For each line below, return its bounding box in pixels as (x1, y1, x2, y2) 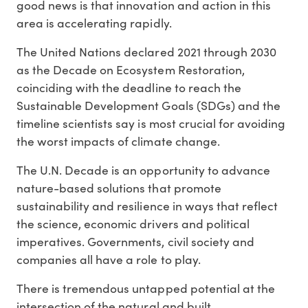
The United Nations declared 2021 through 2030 (16, 43, 276, 60)
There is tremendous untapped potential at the (16, 280, 275, 297)
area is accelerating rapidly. (16, 14, 172, 32)
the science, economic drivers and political (16, 215, 250, 232)
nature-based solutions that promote (16, 179, 221, 197)
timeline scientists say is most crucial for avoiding (16, 115, 286, 132)
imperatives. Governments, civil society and (16, 233, 254, 250)
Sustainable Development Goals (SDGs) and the (16, 97, 280, 114)
